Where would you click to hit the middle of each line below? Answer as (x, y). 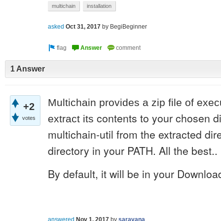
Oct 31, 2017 (83, 27)
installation (99, 6)
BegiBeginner (129, 27)
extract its (71, 119)
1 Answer (28, 69)
